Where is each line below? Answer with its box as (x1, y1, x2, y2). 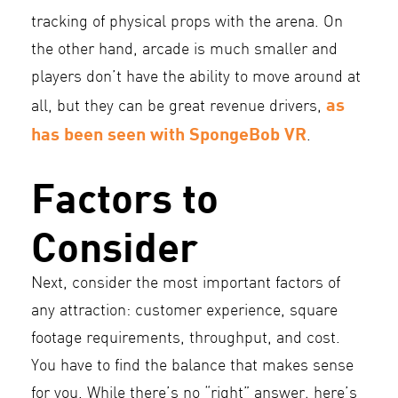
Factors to (31, 171, 219, 222)
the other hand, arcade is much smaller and (31, 43, 338, 59)
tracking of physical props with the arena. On (31, 15, 343, 31)
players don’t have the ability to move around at (31, 70, 361, 86)
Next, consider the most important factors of (31, 276, 340, 292)
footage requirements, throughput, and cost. (31, 331, 340, 347)
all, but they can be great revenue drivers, (31, 99, 326, 115)
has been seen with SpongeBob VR (31, 123, 306, 145)
